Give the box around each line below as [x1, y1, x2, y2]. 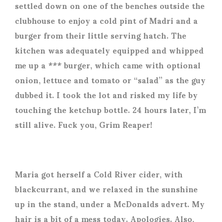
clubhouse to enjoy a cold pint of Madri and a [15, 8, 198, 32]
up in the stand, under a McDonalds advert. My [15, 191, 205, 215]
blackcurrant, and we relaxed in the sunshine [15, 176, 198, 200]
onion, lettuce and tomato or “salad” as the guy [15, 67, 206, 91]
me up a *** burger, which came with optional [15, 53, 201, 76]
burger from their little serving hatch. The [15, 23, 186, 47]
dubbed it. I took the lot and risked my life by [15, 82, 198, 106]
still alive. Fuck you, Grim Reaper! [15, 112, 155, 136]
